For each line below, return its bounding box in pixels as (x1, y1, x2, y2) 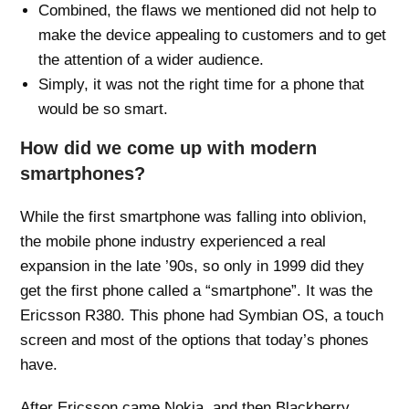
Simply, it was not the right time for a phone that (38, 75, 365, 93)
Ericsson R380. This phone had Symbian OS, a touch (20, 306, 384, 324)
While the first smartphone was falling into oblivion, (20, 207, 368, 225)
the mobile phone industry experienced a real (20, 232, 327, 250)
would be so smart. (38, 100, 169, 118)
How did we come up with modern (20, 137, 318, 158)
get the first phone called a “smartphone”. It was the (20, 281, 373, 299)
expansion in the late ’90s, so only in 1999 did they (20, 257, 365, 275)
